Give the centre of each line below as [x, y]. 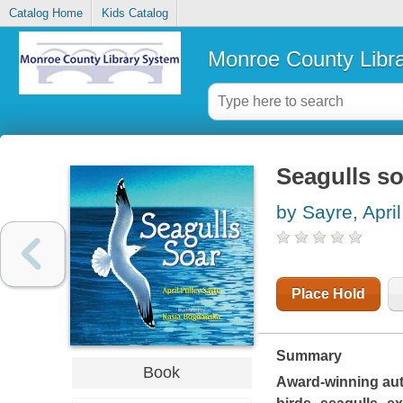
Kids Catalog [134, 13]
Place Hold [328, 294]
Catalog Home [45, 13]
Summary [309, 356]
